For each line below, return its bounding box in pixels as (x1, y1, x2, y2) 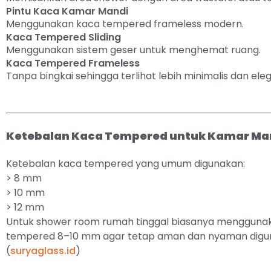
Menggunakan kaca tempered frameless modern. (6, 17, 244, 31)
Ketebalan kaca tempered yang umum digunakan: (6, 157, 245, 171)
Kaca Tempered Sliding (6, 30, 121, 44)
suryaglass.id (10, 244, 76, 258)
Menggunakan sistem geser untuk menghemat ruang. (6, 43, 261, 57)
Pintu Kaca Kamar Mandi (6, 4, 128, 18)
